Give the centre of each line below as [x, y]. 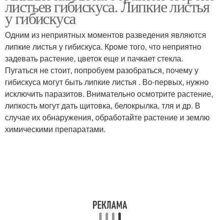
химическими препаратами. [56, 129]
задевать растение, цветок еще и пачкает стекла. [94, 58]
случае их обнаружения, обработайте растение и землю [107, 117]
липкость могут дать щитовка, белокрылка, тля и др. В [103, 105]
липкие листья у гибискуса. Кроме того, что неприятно [103, 46]
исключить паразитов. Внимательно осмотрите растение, [109, 94]
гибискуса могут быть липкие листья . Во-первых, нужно [107, 82]
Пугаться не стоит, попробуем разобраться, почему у [102, 70]
